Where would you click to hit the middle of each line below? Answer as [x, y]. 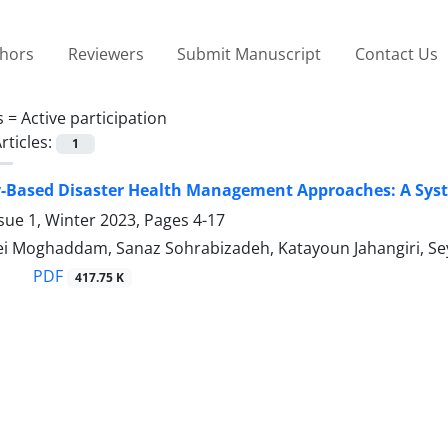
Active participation [94, 117]
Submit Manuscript [249, 53]
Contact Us [396, 53]
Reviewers [105, 53]
